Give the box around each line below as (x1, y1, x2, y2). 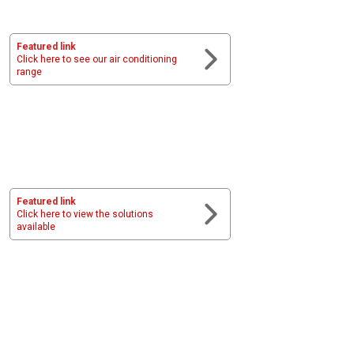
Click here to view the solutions (17, 208, 153, 220)
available (17, 220, 55, 232)
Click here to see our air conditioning (17, 54, 177, 66)
